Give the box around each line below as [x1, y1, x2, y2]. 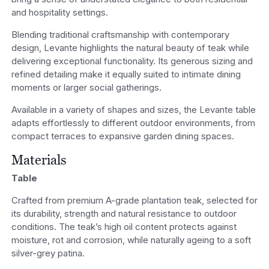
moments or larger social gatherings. [11, 81, 162, 93]
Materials [11, 151, 67, 168]
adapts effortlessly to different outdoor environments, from [11, 116, 255, 128]
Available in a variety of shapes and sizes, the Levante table [11, 103, 256, 115]
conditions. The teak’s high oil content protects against [11, 221, 237, 233]
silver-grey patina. [11, 247, 85, 259]
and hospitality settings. [11, 6, 108, 18]
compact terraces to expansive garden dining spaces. [11, 130, 234, 142]
